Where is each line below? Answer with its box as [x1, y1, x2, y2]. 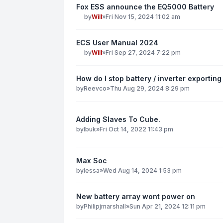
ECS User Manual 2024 [76, 38, 158, 47]
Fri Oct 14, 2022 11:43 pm [100, 125, 173, 133]
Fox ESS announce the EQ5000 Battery [76, 2, 214, 11]
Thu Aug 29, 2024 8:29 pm [110, 85, 190, 93]
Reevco [84, 85, 107, 93]
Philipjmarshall [84, 202, 126, 210]
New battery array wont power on [76, 192, 195, 201]
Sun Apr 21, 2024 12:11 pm [129, 202, 206, 210]
